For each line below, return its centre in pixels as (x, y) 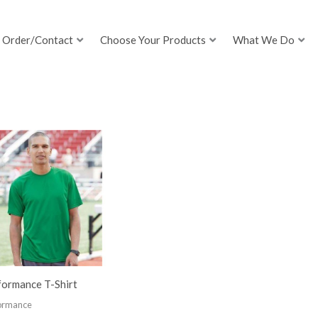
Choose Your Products (153, 40)
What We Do (264, 40)
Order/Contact (38, 40)
